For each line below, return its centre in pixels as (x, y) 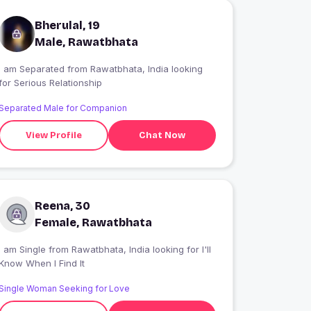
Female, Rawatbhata (94, 223)
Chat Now (162, 135)
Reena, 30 (63, 206)
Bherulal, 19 (68, 26)
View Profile (53, 135)
